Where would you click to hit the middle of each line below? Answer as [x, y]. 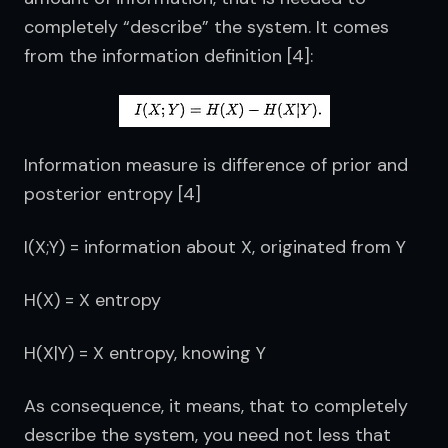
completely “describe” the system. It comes [206, 27]
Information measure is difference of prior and [216, 165]
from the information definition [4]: [168, 56]
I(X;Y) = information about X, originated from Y [215, 247]
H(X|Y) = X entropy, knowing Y [145, 353]
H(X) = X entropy [92, 300]
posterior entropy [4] [112, 194]
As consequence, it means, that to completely [216, 406]
